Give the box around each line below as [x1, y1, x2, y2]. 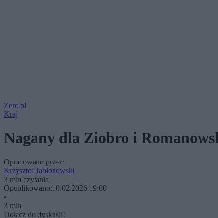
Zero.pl [4, 101, 26, 109]
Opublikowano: [4, 183, 52, 192]
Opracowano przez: [4, 157, 64, 166]
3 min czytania [4, 175, 49, 183]
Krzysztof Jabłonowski [4, 166, 74, 175]
